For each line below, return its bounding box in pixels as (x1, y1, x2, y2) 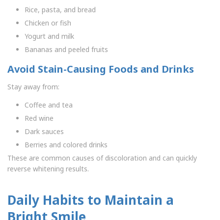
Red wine (25, 113, 54, 123)
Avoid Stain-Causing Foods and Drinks (7, 62, 194, 76)
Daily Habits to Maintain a (7, 191, 174, 209)
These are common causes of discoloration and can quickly (7, 153, 197, 163)
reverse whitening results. (7, 164, 89, 174)
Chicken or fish (25, 18, 71, 28)
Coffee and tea (25, 100, 73, 110)
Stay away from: (7, 82, 59, 92)
